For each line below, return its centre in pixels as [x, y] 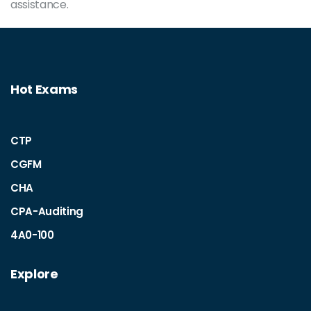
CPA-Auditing [47, 211]
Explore [34, 274]
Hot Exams [44, 89]
